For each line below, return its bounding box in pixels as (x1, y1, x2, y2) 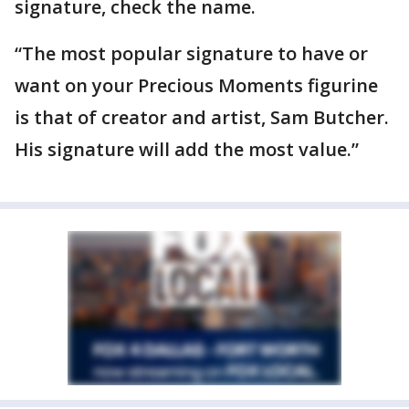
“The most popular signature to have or (15, 41, 368, 66)
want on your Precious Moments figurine (15, 73, 378, 98)
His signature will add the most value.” (15, 137, 359, 162)
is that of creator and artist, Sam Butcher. (15, 105, 389, 130)
